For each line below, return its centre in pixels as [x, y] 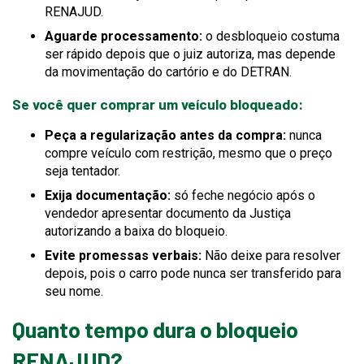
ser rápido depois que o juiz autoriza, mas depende [190, 54]
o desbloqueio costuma [271, 36]
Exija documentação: [109, 195]
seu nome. [74, 291]
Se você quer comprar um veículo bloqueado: [158, 104]
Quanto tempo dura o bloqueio [155, 329]
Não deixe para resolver [273, 255]
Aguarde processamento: [123, 36]
